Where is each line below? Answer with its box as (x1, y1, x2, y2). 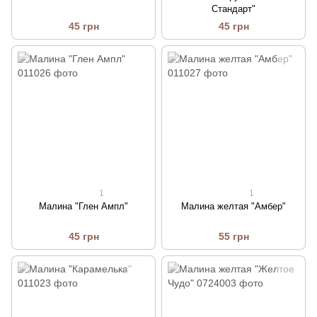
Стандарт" (212, 4, 255, 15)
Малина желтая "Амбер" (181, 201, 286, 212)
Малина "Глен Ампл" (39, 201, 128, 212)
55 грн (218, 231, 249, 243)
